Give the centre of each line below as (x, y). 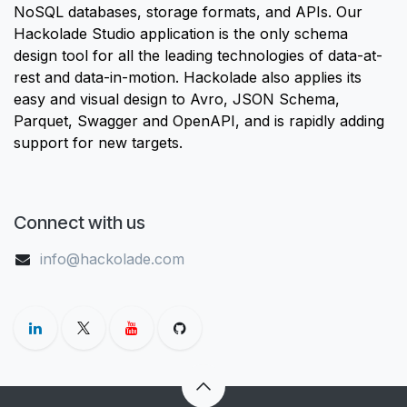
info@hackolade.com (112, 258)
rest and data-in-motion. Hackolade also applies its (188, 77)
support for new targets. (98, 142)
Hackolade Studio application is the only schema (181, 33)
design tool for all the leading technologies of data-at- (198, 55)
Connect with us (79, 222)
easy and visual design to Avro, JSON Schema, (177, 99)
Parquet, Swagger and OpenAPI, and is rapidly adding (199, 120)
